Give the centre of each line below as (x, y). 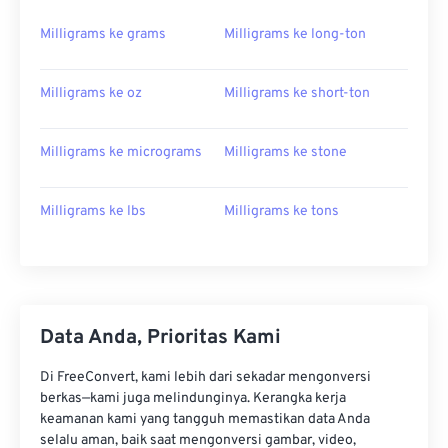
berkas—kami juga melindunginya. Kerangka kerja (193, 399)
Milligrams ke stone (285, 153)
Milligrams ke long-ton (295, 35)
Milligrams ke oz (91, 94)
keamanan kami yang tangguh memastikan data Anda (205, 420)
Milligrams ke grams (103, 35)
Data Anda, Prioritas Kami (160, 338)
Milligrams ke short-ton (297, 94)
